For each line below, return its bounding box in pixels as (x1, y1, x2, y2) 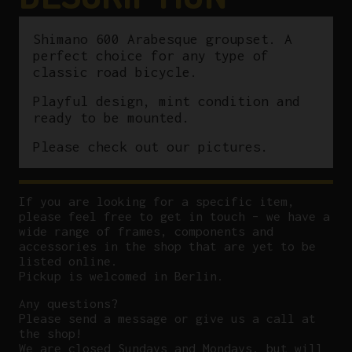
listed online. (19, 254, 118, 269)
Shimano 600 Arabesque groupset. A (32, 30, 292, 47)
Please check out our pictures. (32, 137, 269, 155)
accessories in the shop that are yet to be (19, 239, 316, 254)
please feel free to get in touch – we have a (19, 209, 330, 224)
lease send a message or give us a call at (26, 311, 316, 326)
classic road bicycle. (32, 63, 198, 80)
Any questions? (19, 296, 118, 311)
